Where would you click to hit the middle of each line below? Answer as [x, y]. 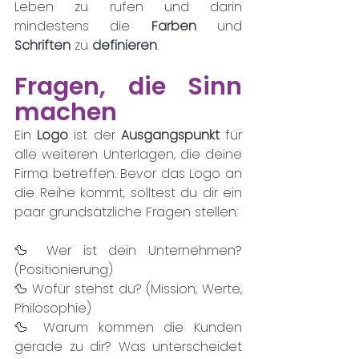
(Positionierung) [64, 269]
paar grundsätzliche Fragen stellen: [126, 212]
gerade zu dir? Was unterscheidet [128, 346]
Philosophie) [53, 308]
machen [66, 112]
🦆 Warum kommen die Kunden [128, 327]
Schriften [44, 45]
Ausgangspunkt [173, 135]
